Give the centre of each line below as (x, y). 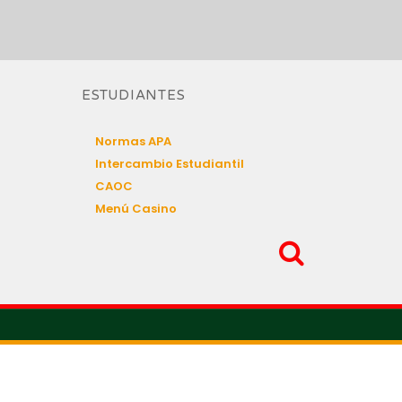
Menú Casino (136, 209)
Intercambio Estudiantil (170, 164)
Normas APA (133, 141)
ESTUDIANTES (134, 95)
